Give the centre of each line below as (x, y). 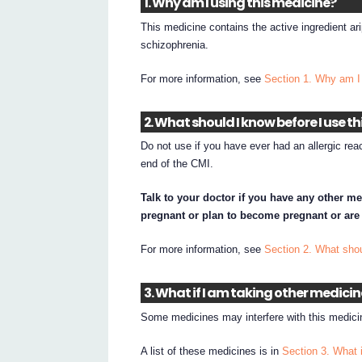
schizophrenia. (175, 45)
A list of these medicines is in (212, 351)
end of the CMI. (177, 164)
